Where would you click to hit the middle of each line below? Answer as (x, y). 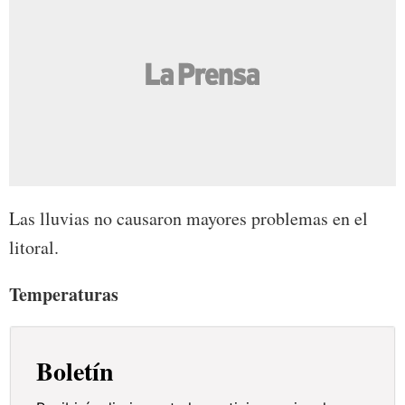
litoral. (34, 248)
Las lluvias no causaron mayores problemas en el (188, 219)
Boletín (75, 372)
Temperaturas (64, 295)
